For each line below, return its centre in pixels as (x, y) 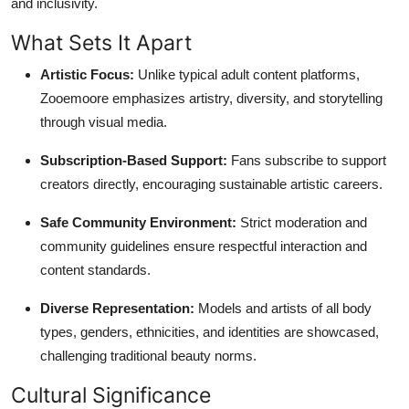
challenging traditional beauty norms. (148, 355)
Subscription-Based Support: (134, 160)
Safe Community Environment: (138, 222)
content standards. (95, 269)
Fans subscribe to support (307, 160)
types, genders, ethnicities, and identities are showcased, (210, 331)
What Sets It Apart (101, 42)
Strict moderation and (302, 222)
